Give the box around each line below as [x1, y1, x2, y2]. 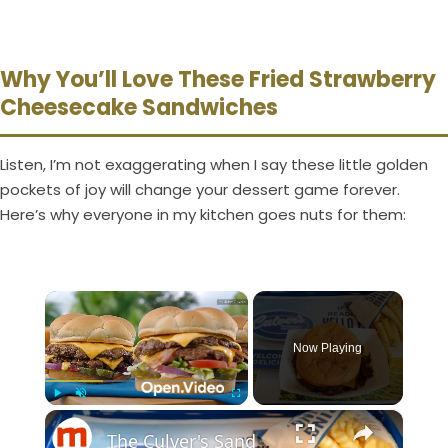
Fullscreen [235, 408, 275, 420]
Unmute [80, 408, 109, 420]
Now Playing [293, 341, 363, 355]
